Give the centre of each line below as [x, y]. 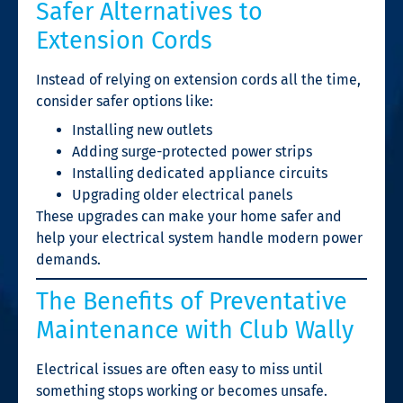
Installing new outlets [142, 130]
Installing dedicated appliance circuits [200, 173]
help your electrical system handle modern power [199, 237]
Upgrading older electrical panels [182, 194]
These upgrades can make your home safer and [189, 216]
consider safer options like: [125, 101]
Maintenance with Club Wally [195, 330]
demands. [68, 259]
